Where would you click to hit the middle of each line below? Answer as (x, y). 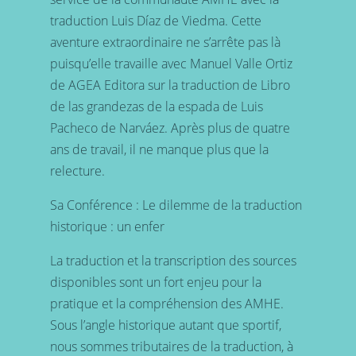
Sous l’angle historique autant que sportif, (165, 325)
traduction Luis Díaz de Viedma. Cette (155, 21)
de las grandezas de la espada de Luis (156, 107)
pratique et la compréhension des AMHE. (166, 304)
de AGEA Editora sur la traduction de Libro (170, 85)
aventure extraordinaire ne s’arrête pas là (165, 43)
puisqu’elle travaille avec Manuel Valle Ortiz (171, 64)
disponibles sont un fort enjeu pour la (155, 282)
